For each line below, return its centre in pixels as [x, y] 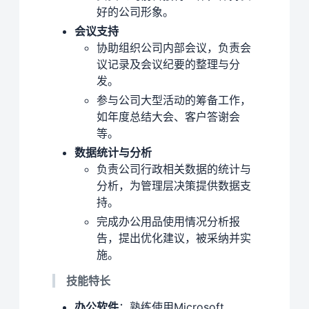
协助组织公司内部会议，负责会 [174, 48]
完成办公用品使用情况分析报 [168, 222]
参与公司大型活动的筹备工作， [174, 100]
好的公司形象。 [135, 12]
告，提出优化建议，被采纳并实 [174, 238]
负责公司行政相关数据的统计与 [174, 169]
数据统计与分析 [113, 153]
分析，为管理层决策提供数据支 [174, 186]
